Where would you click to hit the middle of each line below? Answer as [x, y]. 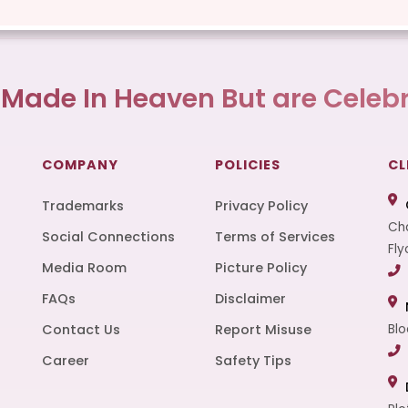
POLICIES [248, 164]
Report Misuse [263, 329]
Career [66, 360]
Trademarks [83, 205]
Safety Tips [253, 360]
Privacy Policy [261, 205]
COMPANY [80, 164]
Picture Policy [261, 267]
